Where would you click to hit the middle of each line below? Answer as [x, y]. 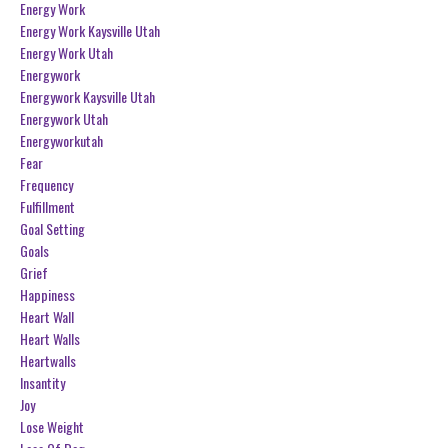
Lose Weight [52, 426]
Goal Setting [52, 228]
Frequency [46, 184]
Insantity [42, 382]
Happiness [47, 294]
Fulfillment [47, 206]
